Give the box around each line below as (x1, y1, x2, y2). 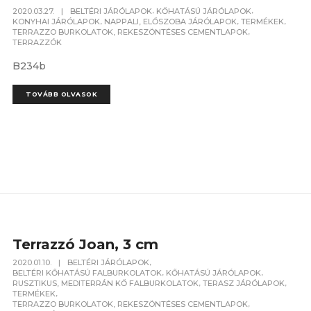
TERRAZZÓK (12, 37, 62, 47)
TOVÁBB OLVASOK (26, 90, 98, 98)
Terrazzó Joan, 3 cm (12, 235, 159, 253)
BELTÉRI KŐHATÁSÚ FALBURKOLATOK (12, 268, 162, 278)
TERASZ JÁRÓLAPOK (203, 278, 285, 289)
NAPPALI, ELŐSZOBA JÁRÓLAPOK (104, 16, 237, 26)
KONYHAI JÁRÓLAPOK (12, 16, 101, 26)
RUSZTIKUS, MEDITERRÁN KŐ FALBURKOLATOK (12, 278, 199, 289)
